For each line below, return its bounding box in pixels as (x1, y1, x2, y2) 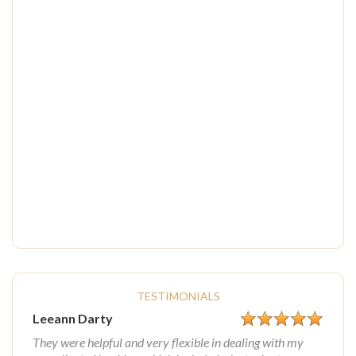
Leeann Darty (33, 311, 113, 326)
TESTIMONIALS (136, 289, 220, 303)
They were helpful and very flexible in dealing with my (33, 335, 304, 350)
